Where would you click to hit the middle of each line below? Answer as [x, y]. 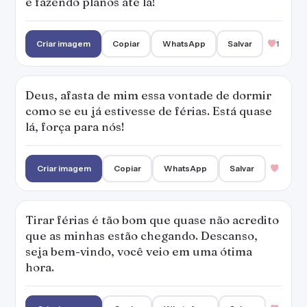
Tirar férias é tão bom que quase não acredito [152, 220]
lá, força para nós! [75, 126]
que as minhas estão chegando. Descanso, [142, 235]
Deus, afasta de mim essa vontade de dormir [148, 95]
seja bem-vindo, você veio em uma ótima [139, 251]
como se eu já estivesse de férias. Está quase [149, 111]
